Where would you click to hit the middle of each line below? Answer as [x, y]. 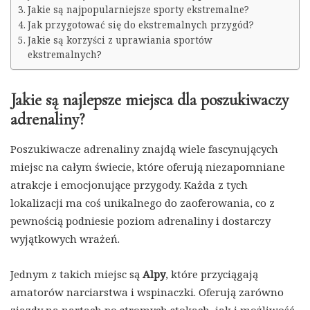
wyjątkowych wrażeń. [65, 239]
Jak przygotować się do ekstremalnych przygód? [140, 25]
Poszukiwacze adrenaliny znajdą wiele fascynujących [144, 149]
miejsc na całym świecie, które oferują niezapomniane [148, 167]
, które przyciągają [212, 274]
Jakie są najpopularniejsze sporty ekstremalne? [138, 10]
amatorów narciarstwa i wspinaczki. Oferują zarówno [147, 292]
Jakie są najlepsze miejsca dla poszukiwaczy [149, 100]
